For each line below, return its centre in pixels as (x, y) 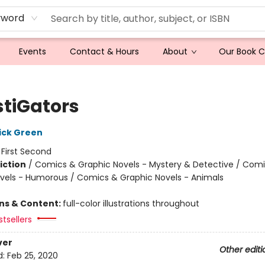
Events (33, 51)
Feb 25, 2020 (32, 256)
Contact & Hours (104, 51)
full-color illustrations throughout (131, 203)
